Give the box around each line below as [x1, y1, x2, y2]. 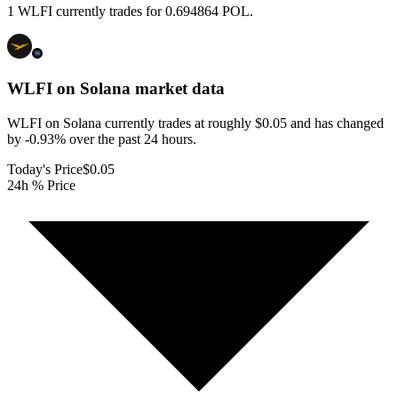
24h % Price [7, 177, 76, 193]
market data [131, 79, 225, 99]
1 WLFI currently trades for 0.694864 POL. [7, 4, 253, 20]
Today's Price [7, 161, 83, 177]
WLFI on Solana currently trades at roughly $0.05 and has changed [7, 115, 384, 131]
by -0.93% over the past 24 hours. [7, 131, 196, 147]
